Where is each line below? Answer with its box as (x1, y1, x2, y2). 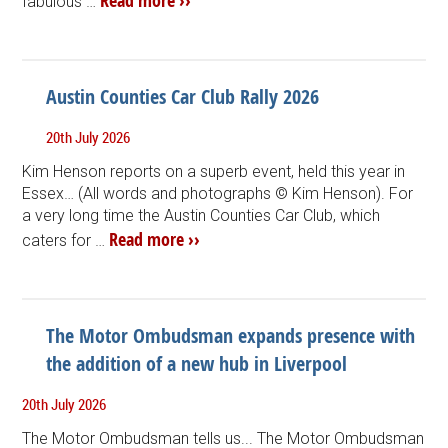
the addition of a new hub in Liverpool (46, 349, 348, 377)
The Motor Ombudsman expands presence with (46, 321, 416, 349)
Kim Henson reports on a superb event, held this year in (22, 161, 406, 181)
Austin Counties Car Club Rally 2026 (46, 82, 320, 110)
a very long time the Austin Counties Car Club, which (22, 205, 381, 225)
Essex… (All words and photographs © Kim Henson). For (22, 183, 414, 203)
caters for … (22, 230, 110, 250)
